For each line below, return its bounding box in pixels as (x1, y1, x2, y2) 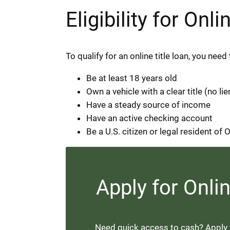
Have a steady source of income (86, 99, 210, 110)
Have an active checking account (86, 112, 213, 123)
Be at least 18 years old (86, 72, 177, 83)
